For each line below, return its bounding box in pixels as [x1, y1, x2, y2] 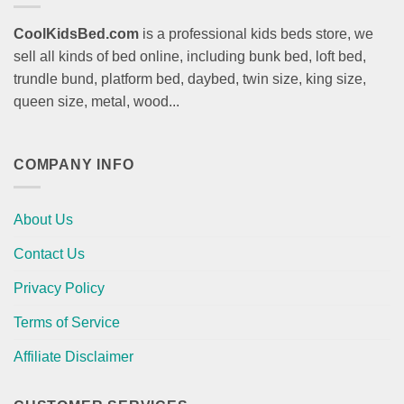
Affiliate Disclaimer [14, 348, 133, 364]
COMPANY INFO [14, 157, 134, 173]
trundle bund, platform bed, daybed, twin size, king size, [14, 71, 366, 87]
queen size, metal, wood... [14, 94, 179, 110]
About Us [14, 211, 73, 227]
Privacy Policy [14, 280, 105, 296]
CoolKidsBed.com [14, 26, 139, 42]
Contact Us [14, 245, 85, 262]
